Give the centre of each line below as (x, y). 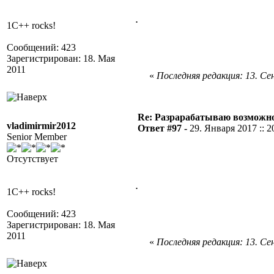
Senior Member (37, 137)
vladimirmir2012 (41, 126)
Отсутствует (32, 159)
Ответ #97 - (164, 128)
